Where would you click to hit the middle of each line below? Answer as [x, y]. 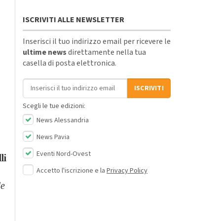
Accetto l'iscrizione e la [72, 170]
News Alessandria [62, 120]
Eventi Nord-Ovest [63, 154]
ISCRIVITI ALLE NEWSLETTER [74, 19]
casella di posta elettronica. [70, 63]
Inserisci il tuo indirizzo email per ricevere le [97, 41]
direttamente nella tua [106, 52]
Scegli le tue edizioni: [54, 106]
